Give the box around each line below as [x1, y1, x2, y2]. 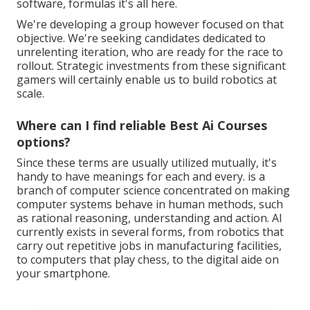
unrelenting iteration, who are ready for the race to [17, 44, 283, 60]
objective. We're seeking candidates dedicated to [17, 30, 266, 46]
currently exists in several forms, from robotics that [17, 224, 284, 239]
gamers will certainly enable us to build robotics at [17, 71, 277, 87]
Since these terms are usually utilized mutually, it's [17, 154, 277, 170]
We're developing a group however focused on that [17, 16, 284, 32]
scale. [17, 85, 44, 101]
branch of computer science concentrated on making [17, 182, 290, 198]
